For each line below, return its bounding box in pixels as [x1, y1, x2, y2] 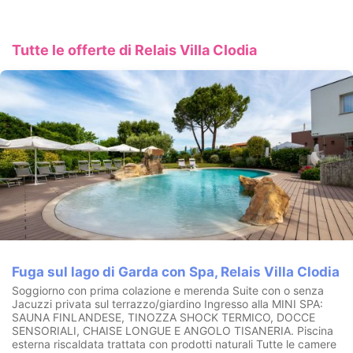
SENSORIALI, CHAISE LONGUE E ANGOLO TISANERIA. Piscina [12, 323, 333, 337]
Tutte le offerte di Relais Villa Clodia [12, 41, 257, 58]
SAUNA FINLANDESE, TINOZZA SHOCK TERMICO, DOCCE [12, 310, 315, 324]
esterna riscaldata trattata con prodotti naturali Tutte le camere [12, 336, 336, 351]
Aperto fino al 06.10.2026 [12, 9, 150, 24]
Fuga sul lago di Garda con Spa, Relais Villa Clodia [12, 263, 340, 280]
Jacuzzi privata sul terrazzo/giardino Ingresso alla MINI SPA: [12, 296, 323, 310]
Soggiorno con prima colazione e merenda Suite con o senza [12, 283, 324, 297]
